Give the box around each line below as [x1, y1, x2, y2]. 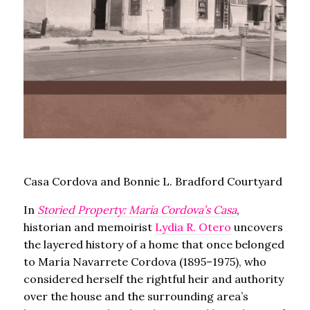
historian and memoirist [23, 220, 155, 235]
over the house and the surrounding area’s [23, 289, 248, 304]
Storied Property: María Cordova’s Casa [37, 203, 237, 217]
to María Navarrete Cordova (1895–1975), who [23, 255, 266, 269]
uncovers [230, 220, 283, 235]
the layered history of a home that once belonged [23, 237, 284, 252]
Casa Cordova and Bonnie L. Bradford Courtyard [23, 174, 282, 189]
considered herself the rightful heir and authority [23, 272, 284, 286]
